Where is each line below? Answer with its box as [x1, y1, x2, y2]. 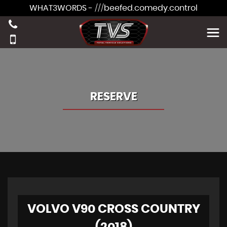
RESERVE [90, 91, 137, 102]
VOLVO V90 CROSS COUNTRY [27, 203, 200, 215]
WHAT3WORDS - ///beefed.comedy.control [29, 4, 198, 12]
